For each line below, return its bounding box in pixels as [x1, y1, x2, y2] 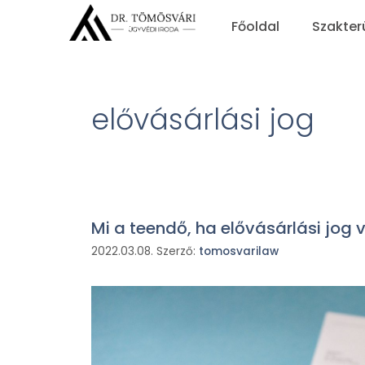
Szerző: [156, 243, 199, 259]
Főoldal [231, 17, 280, 36]
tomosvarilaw [199, 243, 279, 259]
